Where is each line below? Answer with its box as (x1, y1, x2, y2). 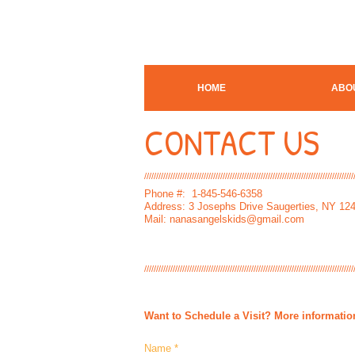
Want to (144, 310, 185, 322)
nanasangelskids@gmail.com (170, 213, 304, 225)
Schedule (185, 310, 231, 322)
